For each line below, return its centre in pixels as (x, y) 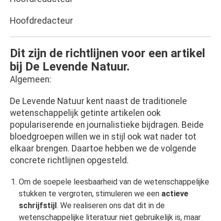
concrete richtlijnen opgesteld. (69, 161)
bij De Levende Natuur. (70, 67)
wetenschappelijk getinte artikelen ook (85, 113)
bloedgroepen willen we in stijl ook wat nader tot (103, 137)
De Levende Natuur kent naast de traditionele (98, 101)
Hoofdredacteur (41, 21)
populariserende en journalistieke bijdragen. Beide (107, 125)
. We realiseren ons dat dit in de (110, 206)
